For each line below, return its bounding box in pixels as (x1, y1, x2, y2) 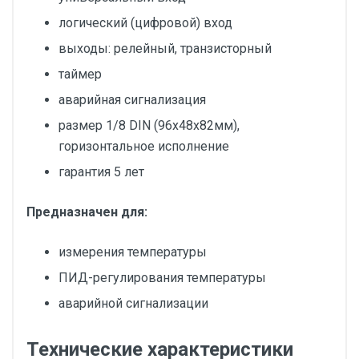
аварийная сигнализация (58, 92, 206, 107)
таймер (58, 67, 102, 82)
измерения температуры (58, 244, 207, 260)
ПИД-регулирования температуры (58, 270, 269, 285)
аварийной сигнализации (58, 296, 208, 311)
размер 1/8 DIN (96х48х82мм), (58, 118, 240, 133)
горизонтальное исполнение (58, 139, 229, 154)
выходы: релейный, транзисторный (58, 41, 272, 56)
